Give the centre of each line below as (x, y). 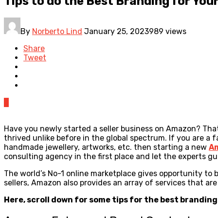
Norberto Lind (57, 31)
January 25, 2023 (117, 31)
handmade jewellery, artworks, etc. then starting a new (106, 147)
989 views (168, 31)
